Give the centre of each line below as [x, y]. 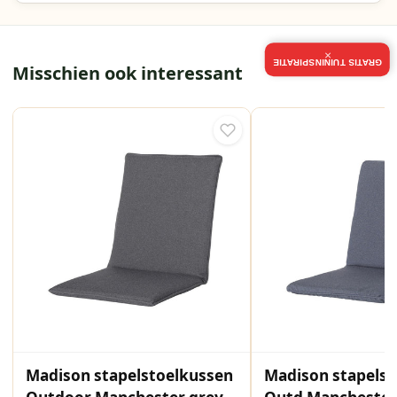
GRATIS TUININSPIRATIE [328, 62]
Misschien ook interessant [127, 74]
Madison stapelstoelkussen [129, 376]
